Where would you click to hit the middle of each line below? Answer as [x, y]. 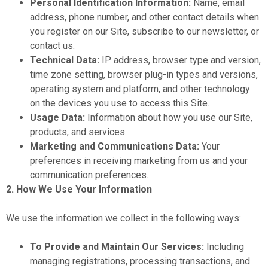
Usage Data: [57, 118]
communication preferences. [89, 175]
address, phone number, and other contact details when [144, 17]
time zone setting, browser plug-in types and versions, [144, 74]
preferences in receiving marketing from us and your [139, 161]
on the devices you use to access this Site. [120, 103]
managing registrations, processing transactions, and [140, 261]
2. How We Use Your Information [79, 189]
